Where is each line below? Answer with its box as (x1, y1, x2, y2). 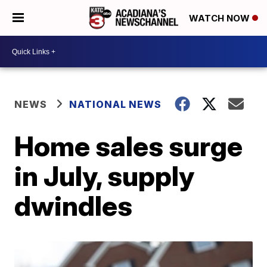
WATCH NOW (189, 13, 252, 24)
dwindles (14, 189, 133, 222)
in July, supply (14, 159, 195, 193)
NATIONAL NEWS (69, 98, 162, 110)
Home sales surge (14, 129, 243, 163)
